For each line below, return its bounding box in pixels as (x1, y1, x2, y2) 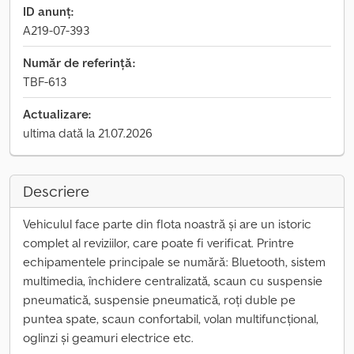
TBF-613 (23, 73, 66, 89)
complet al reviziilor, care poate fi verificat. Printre (23, 235, 294, 250)
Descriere (23, 181, 89, 201)
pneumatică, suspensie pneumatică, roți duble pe (23, 292, 296, 307)
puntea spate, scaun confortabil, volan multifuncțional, (23, 311, 318, 326)
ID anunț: (23, 3, 73, 19)
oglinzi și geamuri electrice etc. (23, 330, 194, 345)
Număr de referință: (23, 55, 135, 70)
